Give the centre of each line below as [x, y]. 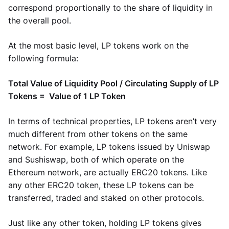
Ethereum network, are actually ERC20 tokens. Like [108, 172]
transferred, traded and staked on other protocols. [106, 198]
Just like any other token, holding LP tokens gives [105, 223]
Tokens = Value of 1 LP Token [67, 96]
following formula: [43, 58]
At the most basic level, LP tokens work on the [98, 45]
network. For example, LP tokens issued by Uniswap [109, 147]
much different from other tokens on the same [98, 134]
